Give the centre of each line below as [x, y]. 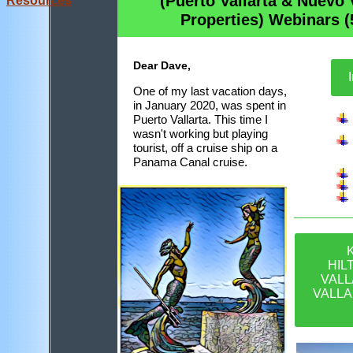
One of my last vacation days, [210, 91]
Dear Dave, [162, 65]
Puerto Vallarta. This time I [201, 119]
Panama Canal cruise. [190, 162]
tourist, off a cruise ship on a [205, 148]
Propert [208, 20]
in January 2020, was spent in [210, 105]
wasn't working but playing [201, 134]
